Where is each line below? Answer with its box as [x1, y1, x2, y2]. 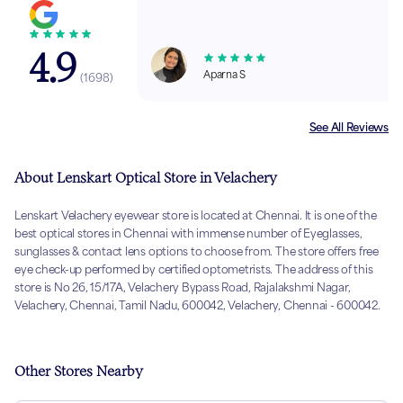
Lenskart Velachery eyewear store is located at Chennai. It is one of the [14, 209, 377, 223]
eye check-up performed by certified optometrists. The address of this [14, 263, 373, 277]
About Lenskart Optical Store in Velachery [14, 170, 277, 186]
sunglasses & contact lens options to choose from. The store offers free [14, 245, 379, 259]
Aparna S [203, 68, 246, 82]
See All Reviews [309, 121, 389, 135]
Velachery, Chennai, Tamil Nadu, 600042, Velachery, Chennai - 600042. [14, 299, 381, 313]
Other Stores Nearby [14, 363, 143, 380]
